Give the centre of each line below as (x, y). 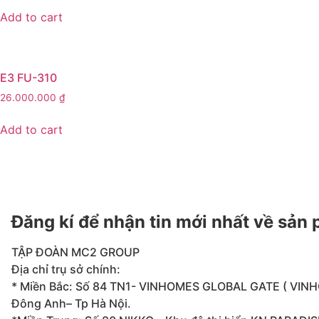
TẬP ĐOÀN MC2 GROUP (75, 252)
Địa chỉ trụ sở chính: (66, 270)
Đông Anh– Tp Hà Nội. (71, 304)
